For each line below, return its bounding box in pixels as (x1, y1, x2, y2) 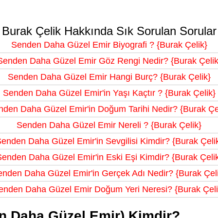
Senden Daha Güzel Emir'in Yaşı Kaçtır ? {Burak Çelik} (2, 88, 216, 98)
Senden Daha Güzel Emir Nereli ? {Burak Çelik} (17, 120, 201, 130)
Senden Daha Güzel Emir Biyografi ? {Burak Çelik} (11, 40, 207, 50)
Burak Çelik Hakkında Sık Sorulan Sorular (1, 24, 217, 38)
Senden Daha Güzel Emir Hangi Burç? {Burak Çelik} (7, 72, 211, 82)
